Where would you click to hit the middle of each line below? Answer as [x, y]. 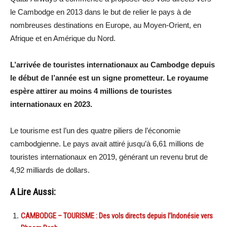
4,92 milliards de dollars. [50, 170]
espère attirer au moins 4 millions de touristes [91, 91]
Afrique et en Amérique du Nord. [63, 38]
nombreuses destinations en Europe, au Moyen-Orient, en [106, 25]
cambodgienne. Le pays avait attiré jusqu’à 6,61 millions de [107, 143]
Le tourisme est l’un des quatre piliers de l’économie [95, 130]
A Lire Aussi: [33, 192]
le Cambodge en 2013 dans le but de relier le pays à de [101, 12]
